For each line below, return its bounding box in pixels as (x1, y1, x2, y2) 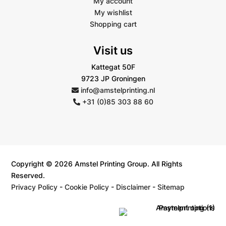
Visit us (93, 44, 133, 58)
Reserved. (11, 171, 45, 180)
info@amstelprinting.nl (78, 86, 155, 95)
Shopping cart (89, 20, 137, 29)
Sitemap (157, 183, 185, 192)
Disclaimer (116, 183, 151, 192)
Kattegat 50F (91, 63, 135, 72)
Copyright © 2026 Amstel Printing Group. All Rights (11, 159, 183, 168)
